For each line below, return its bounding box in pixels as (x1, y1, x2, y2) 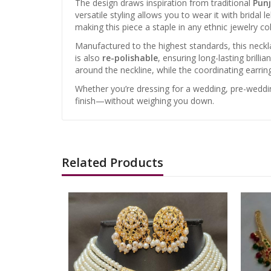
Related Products (62, 154, 163, 171)
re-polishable (102, 51, 158, 64)
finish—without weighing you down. (75, 94, 214, 106)
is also (75, 51, 102, 64)
